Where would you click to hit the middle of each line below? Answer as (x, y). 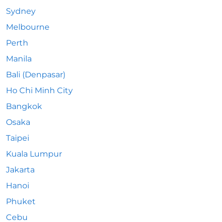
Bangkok (24, 106)
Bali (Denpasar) (36, 75)
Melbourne (28, 27)
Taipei (18, 138)
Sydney (21, 11)
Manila (19, 59)
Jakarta (20, 170)
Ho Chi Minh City (39, 90)
